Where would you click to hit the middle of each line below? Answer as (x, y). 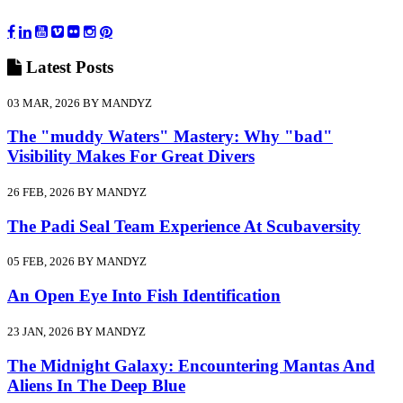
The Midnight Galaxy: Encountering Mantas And (191, 365)
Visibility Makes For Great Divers (131, 157)
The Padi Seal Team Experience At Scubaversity (184, 226)
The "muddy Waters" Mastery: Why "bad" (170, 137)
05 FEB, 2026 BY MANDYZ (77, 262)
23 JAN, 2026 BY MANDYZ (76, 331)
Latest (49, 67)
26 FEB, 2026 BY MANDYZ (77, 192)
